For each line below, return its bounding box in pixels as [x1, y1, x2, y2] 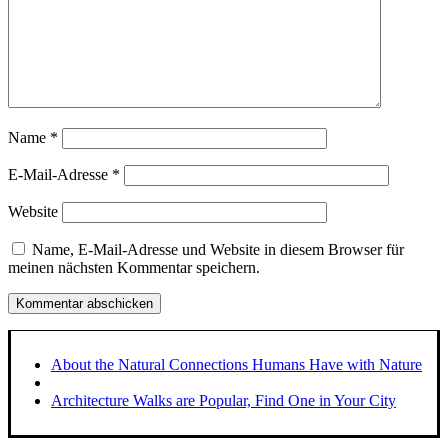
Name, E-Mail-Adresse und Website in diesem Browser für [32, 240, 404, 258]
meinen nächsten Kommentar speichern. [8, 258, 260, 276]
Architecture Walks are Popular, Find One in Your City [51, 391, 396, 409]
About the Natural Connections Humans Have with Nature [51, 355, 422, 373]
